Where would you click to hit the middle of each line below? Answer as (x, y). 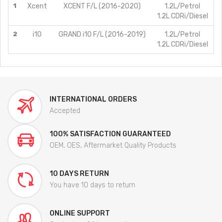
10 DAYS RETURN (79, 173)
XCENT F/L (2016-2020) (102, 6)
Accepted (65, 111)
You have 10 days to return (92, 185)
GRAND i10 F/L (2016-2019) (102, 34)
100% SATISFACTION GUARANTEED (110, 134)
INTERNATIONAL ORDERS (93, 99)
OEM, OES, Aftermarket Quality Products (113, 145)
